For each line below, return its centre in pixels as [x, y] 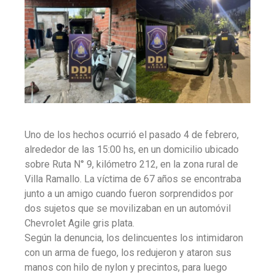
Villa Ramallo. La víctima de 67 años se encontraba [133, 179]
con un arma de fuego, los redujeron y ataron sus [128, 252]
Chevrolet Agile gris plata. [79, 223]
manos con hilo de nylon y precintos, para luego [126, 267]
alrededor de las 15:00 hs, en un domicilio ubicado [132, 149]
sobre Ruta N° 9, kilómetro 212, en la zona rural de [131, 164]
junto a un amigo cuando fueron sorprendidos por [129, 193]
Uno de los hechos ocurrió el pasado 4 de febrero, [132, 134]
